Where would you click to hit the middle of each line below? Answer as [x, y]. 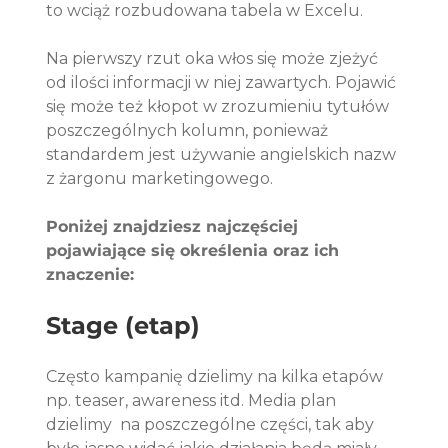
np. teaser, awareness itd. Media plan [193, 401]
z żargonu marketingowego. [162, 179]
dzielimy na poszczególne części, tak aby [212, 425]
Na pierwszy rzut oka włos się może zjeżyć [214, 59]
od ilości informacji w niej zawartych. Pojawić [223, 83]
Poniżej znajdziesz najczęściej [175, 227]
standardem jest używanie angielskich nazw [223, 155]
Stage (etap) [127, 326]
